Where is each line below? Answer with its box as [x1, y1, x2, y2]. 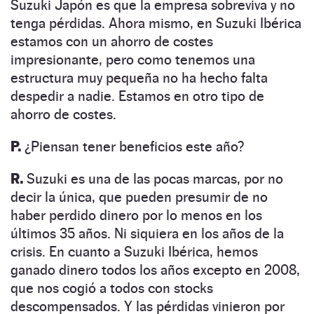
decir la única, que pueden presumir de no [11, 188, 268, 205]
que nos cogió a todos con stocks [11, 279, 213, 296]
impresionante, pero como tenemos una [11, 50, 255, 68]
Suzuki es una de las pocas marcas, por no [23, 170, 283, 187]
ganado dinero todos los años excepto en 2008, [11, 261, 300, 278]
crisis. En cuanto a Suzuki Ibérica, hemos [11, 243, 258, 260]
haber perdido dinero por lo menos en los [11, 206, 262, 224]
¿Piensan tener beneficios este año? [21, 137, 244, 155]
